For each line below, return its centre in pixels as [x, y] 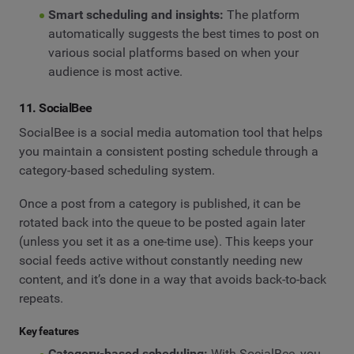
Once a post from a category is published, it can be [160, 204]
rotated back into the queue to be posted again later [162, 223]
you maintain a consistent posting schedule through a [169, 152]
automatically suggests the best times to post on [183, 33]
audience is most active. [115, 71]
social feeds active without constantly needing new [161, 261]
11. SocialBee [56, 107]
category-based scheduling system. [119, 171]
